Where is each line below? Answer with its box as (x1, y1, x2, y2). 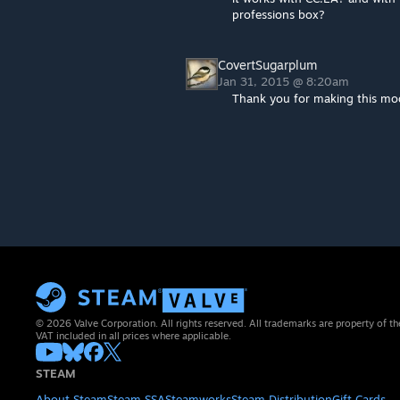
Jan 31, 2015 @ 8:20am (218, 74, 353, 88)
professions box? (232, 7, 325, 21)
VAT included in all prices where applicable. (36, 329, 231, 342)
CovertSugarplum (218, 57, 317, 72)
